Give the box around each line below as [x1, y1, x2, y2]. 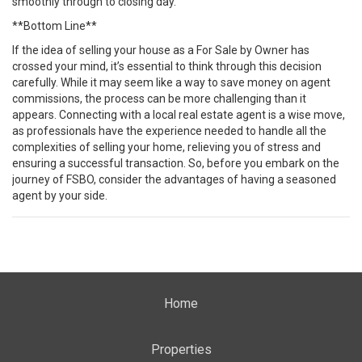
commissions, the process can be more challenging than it [12, 92, 306, 105]
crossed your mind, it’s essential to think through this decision [12, 60, 322, 73]
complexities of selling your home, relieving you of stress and [12, 141, 321, 154]
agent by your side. [12, 189, 107, 202]
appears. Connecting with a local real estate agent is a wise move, [12, 108, 345, 121]
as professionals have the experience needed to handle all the [12, 124, 326, 137]
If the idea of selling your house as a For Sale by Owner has [12, 44, 309, 57]
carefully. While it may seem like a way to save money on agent [12, 76, 330, 89]
